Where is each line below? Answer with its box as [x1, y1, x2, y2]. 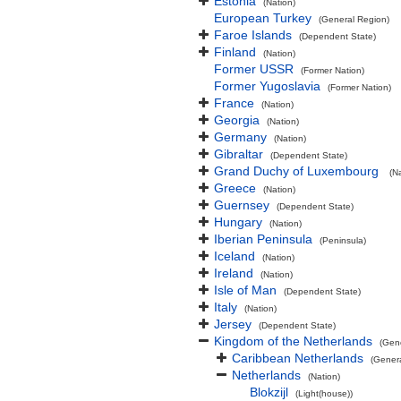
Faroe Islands [214, 28, 292, 42]
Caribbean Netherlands [232, 351, 363, 365]
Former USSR [214, 62, 294, 76]
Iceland [214, 249, 255, 263]
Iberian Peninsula [214, 232, 312, 246]
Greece [214, 181, 256, 195]
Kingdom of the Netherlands [214, 334, 372, 348]
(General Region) [319, 14, 389, 24]
